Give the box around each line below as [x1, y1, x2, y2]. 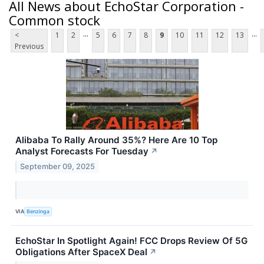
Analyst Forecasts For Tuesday [15, 146, 148, 157]
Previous [15, 41, 44, 52]
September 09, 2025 [20, 162, 95, 171]
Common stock [9, 11, 100, 29]
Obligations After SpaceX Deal [15, 246, 147, 258]
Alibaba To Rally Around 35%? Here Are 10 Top [15, 134, 217, 146]
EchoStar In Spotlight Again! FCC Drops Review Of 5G [15, 235, 247, 247]
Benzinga [27, 207, 50, 214]
